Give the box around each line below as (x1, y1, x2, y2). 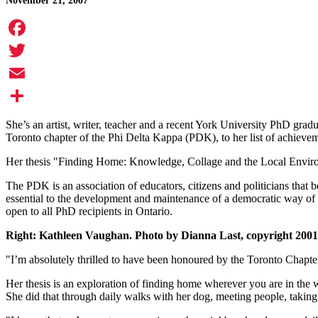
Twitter (6, 67, 38, 79)
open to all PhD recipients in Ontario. (6, 205, 172, 218)
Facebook (6, 44, 50, 57)
